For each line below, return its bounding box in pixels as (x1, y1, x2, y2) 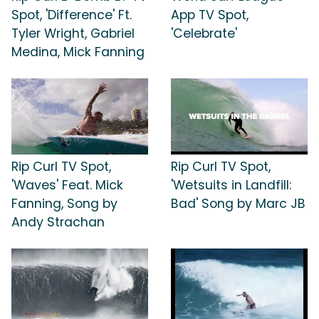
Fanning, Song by (11, 195, 117, 213)
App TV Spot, (171, 6, 249, 23)
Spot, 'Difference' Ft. (11, 6, 132, 23)
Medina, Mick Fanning (11, 43, 145, 61)
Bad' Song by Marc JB (171, 195, 305, 213)
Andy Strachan (11, 214, 105, 231)
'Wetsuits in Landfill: (171, 177, 291, 194)
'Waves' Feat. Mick (11, 177, 123, 194)
